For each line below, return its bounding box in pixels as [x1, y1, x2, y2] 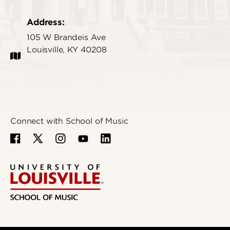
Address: [27, 17, 65, 28]
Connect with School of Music [10, 117, 128, 126]
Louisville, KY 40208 [27, 45, 107, 55]
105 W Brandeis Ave [27, 33, 106, 43]
